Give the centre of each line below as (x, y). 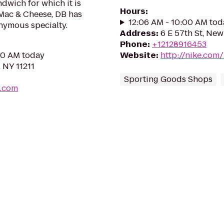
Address (138, 33)
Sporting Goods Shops (168, 79)
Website (138, 55)
